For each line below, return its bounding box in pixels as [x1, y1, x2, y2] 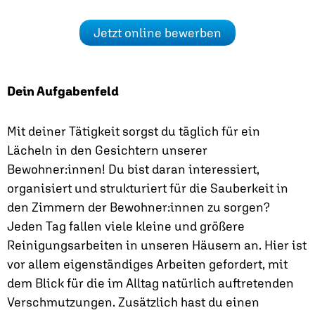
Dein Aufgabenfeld [7, 84, 119, 98]
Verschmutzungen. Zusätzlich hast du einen [7, 295, 259, 309]
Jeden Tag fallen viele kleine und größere [7, 219, 245, 233]
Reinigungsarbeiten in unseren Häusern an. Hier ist [7, 238, 307, 252]
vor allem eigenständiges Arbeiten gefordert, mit [7, 257, 288, 271]
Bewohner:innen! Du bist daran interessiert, [7, 162, 259, 176]
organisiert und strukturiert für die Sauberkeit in [7, 181, 288, 195]
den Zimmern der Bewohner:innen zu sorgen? [7, 200, 270, 214]
